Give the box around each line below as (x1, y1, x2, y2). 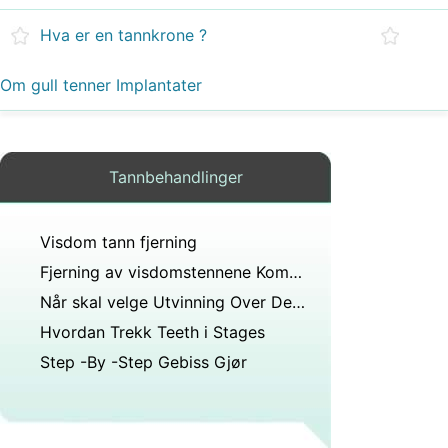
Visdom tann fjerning (40, 232, 197, 252)
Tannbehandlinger (108, 167, 243, 187)
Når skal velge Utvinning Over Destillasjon (292, 292, 305, 312)
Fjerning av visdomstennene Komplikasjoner (289, 262, 302, 282)
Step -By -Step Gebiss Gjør (40, 352, 247, 372)
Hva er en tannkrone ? (40, 25, 207, 45)
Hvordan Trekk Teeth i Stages (40, 322, 265, 342)
